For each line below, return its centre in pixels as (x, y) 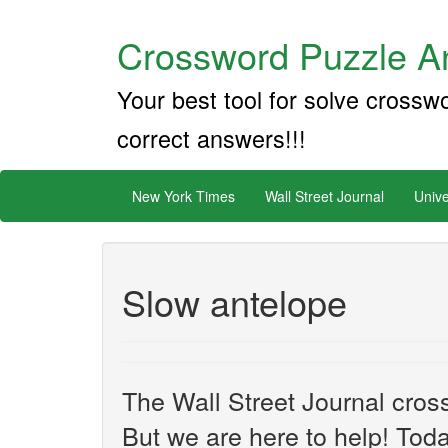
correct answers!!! (211, 138)
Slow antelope (234, 301)
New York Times (183, 196)
